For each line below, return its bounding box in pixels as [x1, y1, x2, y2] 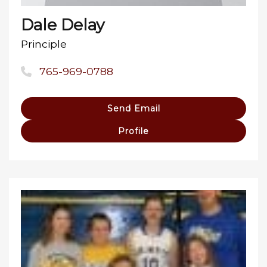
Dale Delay [21, 15, 104, 35]
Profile [118, 126, 149, 137]
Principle [21, 38, 67, 51]
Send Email [107, 103, 160, 114]
